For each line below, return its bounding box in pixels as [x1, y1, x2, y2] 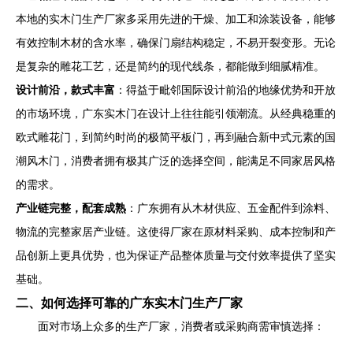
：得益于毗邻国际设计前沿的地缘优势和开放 [115, 84, 336, 97]
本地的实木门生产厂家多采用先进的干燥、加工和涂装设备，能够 [16, 13, 336, 26]
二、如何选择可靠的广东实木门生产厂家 [16, 295, 243, 310]
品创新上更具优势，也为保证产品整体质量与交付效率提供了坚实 [16, 249, 336, 262]
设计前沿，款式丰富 [16, 84, 115, 97]
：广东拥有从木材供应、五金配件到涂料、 [126, 202, 336, 215]
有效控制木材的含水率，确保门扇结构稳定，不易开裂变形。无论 [16, 36, 336, 50]
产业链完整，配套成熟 [16, 202, 126, 215]
